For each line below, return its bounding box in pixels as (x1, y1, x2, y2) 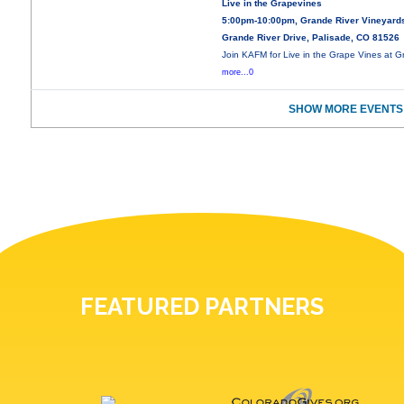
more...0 (222, 68, 254, 78)
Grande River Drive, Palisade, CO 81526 (222, 32, 400, 43)
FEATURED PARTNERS (80, 293, 324, 321)
